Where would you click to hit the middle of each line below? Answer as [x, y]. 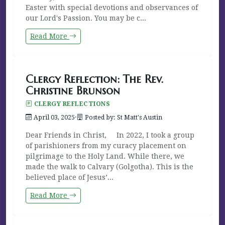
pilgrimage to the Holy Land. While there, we [105, 156]
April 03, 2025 [54, 117]
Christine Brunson [73, 90]
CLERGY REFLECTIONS [72, 104]
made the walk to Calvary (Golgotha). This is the [109, 166]
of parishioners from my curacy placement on [106, 145]
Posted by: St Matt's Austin [124, 117]
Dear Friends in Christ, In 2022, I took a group [110, 135]
